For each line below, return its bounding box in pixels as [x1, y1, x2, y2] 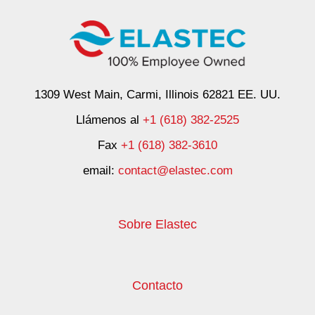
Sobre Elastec [118, 216, 197, 231]
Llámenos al [76, 112, 143, 127]
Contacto [132, 278, 183, 293]
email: [82, 163, 118, 177]
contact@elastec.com [117, 163, 233, 177]
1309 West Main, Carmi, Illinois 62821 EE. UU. [34, 87, 281, 101]
